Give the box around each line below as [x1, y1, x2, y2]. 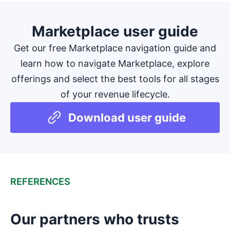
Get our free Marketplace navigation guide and [14, 42, 216, 53]
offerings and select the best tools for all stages [11, 73, 219, 84]
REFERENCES [10, 176, 70, 187]
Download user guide [68, 110, 186, 124]
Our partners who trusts [10, 210, 179, 228]
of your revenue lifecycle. [60, 88, 170, 100]
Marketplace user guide [32, 22, 198, 40]
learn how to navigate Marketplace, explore [21, 57, 209, 69]
